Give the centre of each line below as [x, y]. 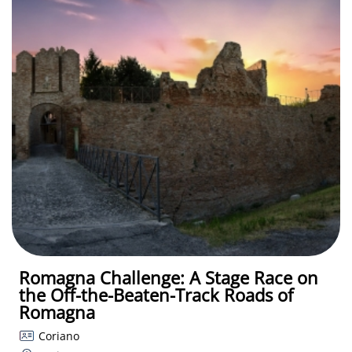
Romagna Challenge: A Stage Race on [169, 277]
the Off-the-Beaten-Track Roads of [156, 294]
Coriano [59, 335]
